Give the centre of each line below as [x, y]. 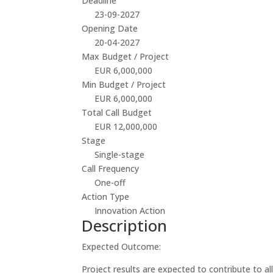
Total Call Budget [117, 112]
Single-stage [120, 154]
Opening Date [110, 28]
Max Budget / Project [126, 56]
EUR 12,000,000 [126, 126]
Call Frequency [111, 168]
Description [125, 225]
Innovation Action [130, 210]
